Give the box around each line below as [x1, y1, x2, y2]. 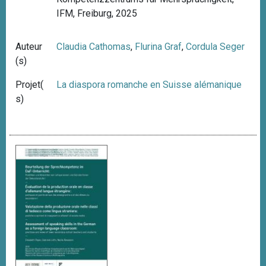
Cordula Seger [186, 40, 245, 52]
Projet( [15, 78, 43, 90]
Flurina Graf [135, 40, 182, 52]
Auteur [15, 40, 42, 52]
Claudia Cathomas [56, 40, 131, 52]
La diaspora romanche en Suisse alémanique [56, 78, 242, 90]
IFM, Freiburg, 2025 [56, 7, 138, 19]
